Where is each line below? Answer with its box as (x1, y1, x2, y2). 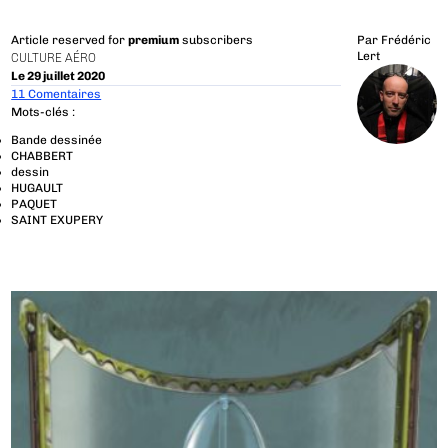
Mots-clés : (11, 104, 76, 119)
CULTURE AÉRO (11, 50, 97, 65)
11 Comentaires (11, 87, 102, 102)
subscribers (179, 33, 254, 48)
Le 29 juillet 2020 (11, 68, 106, 83)
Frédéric (380, 33, 431, 48)
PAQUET (11, 196, 58, 211)
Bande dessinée (11, 132, 103, 147)
